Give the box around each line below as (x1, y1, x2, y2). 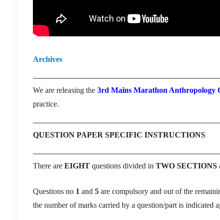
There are (33, 161, 64, 170)
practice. (33, 99, 59, 108)
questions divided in (90, 161, 156, 170)
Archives (33, 55, 62, 63)
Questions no (33, 187, 76, 195)
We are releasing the (33, 85, 97, 94)
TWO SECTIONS (156, 161, 217, 170)
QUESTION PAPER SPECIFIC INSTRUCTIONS (33, 130, 205, 139)
